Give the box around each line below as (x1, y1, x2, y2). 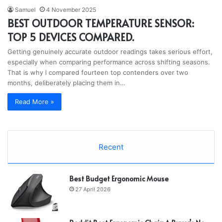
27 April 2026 (75, 185, 111, 193)
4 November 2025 (46, 5, 96, 13)
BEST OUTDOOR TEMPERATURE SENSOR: (7, 16, 194, 30)
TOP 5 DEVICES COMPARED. (7, 30, 134, 44)
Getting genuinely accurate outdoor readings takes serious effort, (7, 47, 213, 55)
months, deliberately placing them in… (7, 78, 125, 87)
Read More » (15, 97, 54, 106)
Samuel (15, 5, 36, 13)
